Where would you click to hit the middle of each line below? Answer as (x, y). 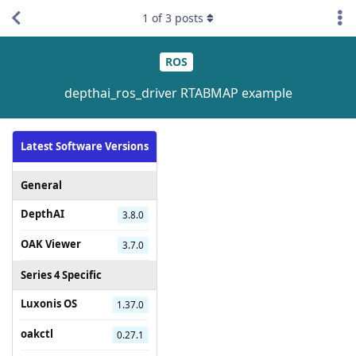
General (41, 185)
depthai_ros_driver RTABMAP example (178, 93)
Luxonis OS (49, 303)
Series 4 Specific (61, 275)
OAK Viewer (51, 244)
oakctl (37, 333)
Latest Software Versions (85, 146)
